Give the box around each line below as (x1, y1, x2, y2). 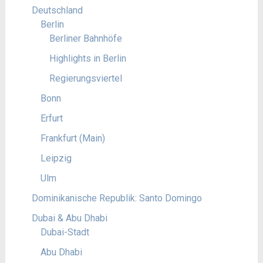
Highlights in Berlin (49, 53, 126, 64)
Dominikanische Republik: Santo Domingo (31, 193, 202, 204)
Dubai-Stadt (40, 227, 89, 238)
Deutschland (31, 5, 83, 16)
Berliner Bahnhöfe (49, 33, 122, 44)
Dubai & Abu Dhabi (31, 213, 107, 224)
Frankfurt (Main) (40, 133, 105, 144)
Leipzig (40, 153, 72, 164)
